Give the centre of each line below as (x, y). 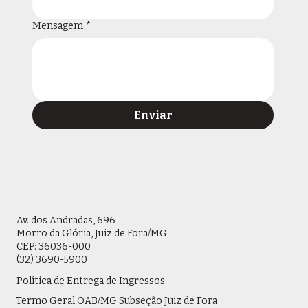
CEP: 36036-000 (53, 247)
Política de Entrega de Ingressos (90, 281)
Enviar (153, 115)
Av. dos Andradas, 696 (66, 221)
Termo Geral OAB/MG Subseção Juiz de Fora (116, 301)
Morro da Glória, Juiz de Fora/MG (91, 234)
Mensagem (57, 25)
